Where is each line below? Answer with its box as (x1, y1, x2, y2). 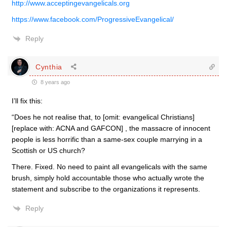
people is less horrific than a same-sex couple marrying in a (12, 135, 202, 143)
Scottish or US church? (12, 146, 85, 155)
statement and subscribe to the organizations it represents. (12, 185, 200, 193)
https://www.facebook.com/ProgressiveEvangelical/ (12, 15, 174, 23)
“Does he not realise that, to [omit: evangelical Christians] (12, 113, 195, 121)
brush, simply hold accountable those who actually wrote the (12, 174, 204, 182)
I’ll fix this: (12, 97, 43, 105)
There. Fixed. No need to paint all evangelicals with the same (12, 163, 207, 171)
